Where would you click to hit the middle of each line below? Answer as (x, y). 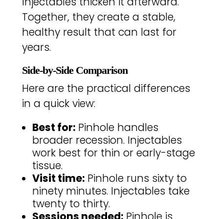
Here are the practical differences (106, 88)
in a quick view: (58, 103)
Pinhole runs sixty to (135, 178)
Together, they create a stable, (99, 17)
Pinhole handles (117, 127)
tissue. (47, 165)
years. (36, 47)
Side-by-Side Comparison (75, 70)
